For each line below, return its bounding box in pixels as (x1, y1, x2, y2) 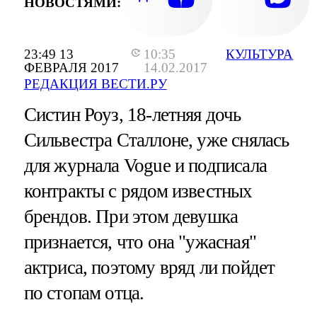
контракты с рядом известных (23, 180, 253, 202)
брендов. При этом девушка (23, 206, 238, 228)
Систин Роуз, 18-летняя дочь (23, 104, 241, 126)
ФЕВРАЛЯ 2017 (23, 59, 119, 75)
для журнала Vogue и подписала (23, 155, 267, 177)
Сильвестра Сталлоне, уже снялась (23, 129, 289, 151)
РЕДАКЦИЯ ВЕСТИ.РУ (23, 76, 167, 92)
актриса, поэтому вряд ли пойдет (23, 257, 275, 279)
